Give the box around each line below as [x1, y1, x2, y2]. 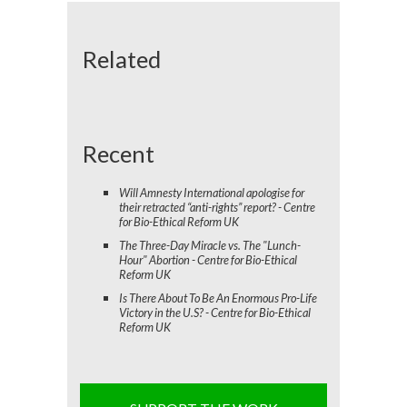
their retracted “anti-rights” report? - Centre [119, 199, 315, 214]
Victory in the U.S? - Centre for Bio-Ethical [119, 304, 311, 320]
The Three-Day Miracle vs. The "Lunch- [119, 237, 301, 253]
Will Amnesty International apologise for [119, 184, 304, 200]
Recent [83, 139, 154, 167]
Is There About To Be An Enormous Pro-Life [119, 290, 317, 305]
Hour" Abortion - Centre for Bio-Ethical [119, 252, 297, 267]
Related [83, 45, 161, 73]
